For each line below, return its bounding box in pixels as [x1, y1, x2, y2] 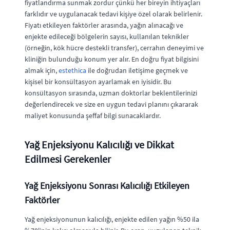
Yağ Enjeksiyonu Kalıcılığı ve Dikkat [25, 138, 174, 151]
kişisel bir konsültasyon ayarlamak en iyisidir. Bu [25, 76, 171, 86]
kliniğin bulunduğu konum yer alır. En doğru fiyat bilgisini [25, 54, 199, 64]
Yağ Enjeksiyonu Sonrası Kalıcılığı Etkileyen [25, 179, 189, 191]
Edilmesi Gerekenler [25, 152, 111, 165]
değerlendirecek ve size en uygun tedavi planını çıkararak [25, 99, 198, 109]
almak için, [25, 65, 59, 75]
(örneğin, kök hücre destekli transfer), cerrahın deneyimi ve [25, 43, 204, 52]
